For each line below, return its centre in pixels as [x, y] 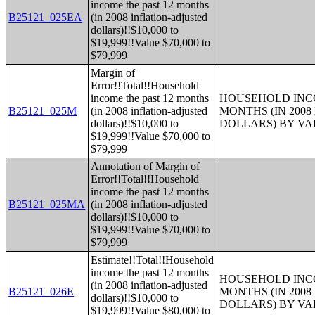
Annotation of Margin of [146, 166]
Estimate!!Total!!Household [153, 260]
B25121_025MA [47, 204]
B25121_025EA [46, 17]
